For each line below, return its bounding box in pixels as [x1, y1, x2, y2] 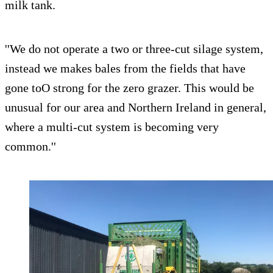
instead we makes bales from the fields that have [5, 61, 246, 75]
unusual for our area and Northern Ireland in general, [5, 100, 266, 114]
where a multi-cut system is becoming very [5, 119, 219, 133]
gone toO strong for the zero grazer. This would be [5, 80, 254, 94]
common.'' [5, 139, 56, 153]
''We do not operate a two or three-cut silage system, [5, 41, 263, 55]
